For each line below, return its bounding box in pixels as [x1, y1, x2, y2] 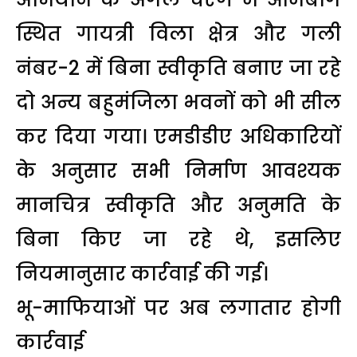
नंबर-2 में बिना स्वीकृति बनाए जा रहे [16, 54, 341, 81]
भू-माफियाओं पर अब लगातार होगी [16, 294, 341, 321]
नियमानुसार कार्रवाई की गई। [16, 260, 268, 287]
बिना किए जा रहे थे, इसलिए [16, 226, 341, 253]
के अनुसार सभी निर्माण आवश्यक [16, 157, 341, 184]
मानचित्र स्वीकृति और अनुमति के [16, 191, 341, 218]
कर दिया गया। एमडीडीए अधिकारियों [16, 123, 341, 150]
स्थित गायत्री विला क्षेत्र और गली [16, 20, 341, 47]
